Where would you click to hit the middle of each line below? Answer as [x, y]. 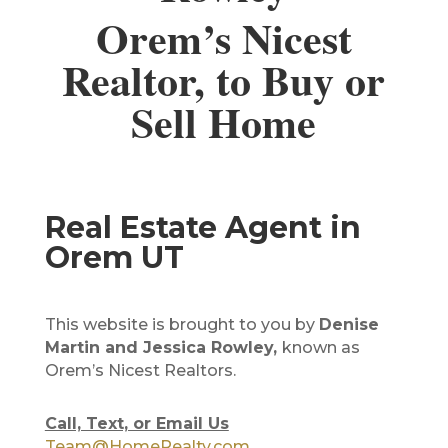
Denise [348, 325]
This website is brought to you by [181, 325]
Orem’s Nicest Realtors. [142, 371]
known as [320, 348]
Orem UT [114, 258]
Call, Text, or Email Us [136, 424]
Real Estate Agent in [202, 228]
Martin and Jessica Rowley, [163, 348]
